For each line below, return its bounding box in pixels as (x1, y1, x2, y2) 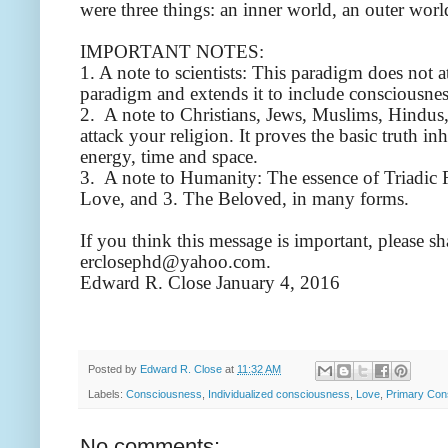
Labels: (88, 387, 126, 400)
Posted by (88, 363, 140, 376)
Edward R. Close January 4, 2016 (80, 272, 340, 294)
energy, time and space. (80, 146, 258, 168)
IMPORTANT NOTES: (80, 41, 264, 63)
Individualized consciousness (208, 387, 350, 400)
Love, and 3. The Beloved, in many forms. (80, 188, 409, 210)
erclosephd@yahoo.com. (80, 251, 271, 273)
